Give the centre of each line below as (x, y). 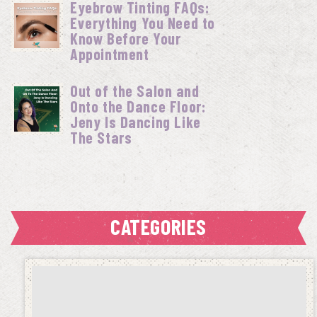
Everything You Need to (143, 23)
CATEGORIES (158, 226)
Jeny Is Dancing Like (136, 122)
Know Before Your (126, 38)
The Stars (101, 137)
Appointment (110, 54)
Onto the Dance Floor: (138, 106)
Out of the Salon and (135, 91)
